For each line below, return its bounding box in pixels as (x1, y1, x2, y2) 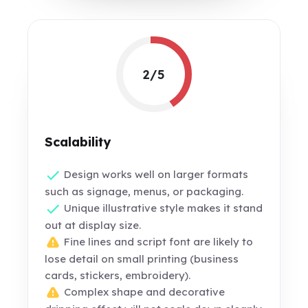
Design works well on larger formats (61, 168, 249, 181)
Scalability (45, 134, 111, 150)
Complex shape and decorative (61, 285, 225, 299)
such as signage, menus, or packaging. (45, 185, 244, 199)
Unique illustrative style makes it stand (61, 201, 263, 215)
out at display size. (45, 219, 142, 232)
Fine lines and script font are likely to (61, 235, 254, 249)
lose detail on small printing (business (45, 252, 239, 266)
